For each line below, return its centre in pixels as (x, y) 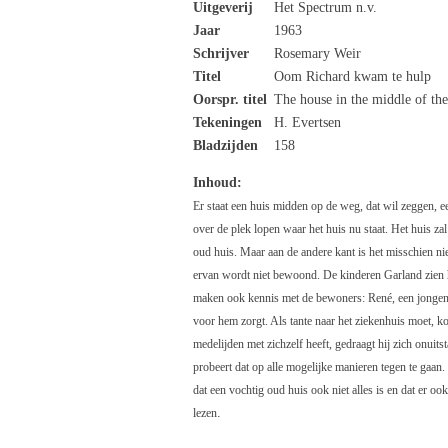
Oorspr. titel (230, 100)
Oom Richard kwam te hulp (350, 77)
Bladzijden (225, 146)
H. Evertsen (305, 123)
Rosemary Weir (315, 54)
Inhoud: (217, 183)
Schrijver (221, 54)
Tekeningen (231, 123)
